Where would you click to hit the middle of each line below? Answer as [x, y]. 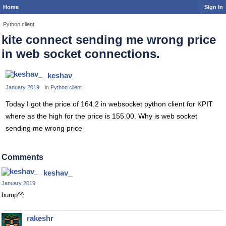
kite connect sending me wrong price [109, 40]
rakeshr [40, 218]
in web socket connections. [81, 54]
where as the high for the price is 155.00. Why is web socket [101, 116]
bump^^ [13, 195]
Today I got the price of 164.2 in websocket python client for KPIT [109, 104]
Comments [22, 157]
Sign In [214, 7]
